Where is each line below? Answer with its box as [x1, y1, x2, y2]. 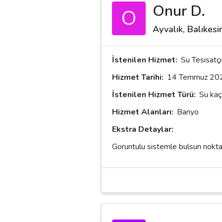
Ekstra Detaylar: [112, 123, 173, 135]
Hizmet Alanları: [112, 106, 173, 117]
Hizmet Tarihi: [112, 71, 164, 83]
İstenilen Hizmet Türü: [112, 89, 196, 100]
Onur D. [153, 1, 205, 22]
